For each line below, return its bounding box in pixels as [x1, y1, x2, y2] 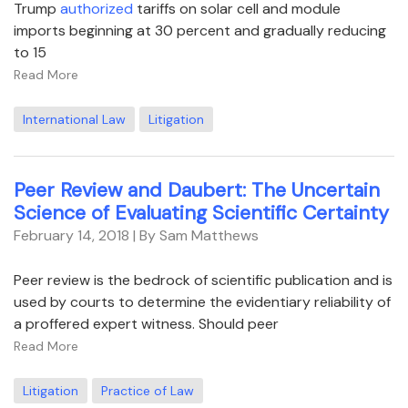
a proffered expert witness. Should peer [14, 313, 279, 333]
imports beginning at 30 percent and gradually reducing [14, 20, 386, 40]
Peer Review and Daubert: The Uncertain [14, 177, 380, 203]
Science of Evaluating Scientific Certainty [14, 199, 389, 226]
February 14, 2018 [14, 225, 129, 245]
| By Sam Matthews [133, 225, 259, 245]
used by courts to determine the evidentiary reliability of [14, 291, 391, 311]
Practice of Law [101, 382, 194, 399]
